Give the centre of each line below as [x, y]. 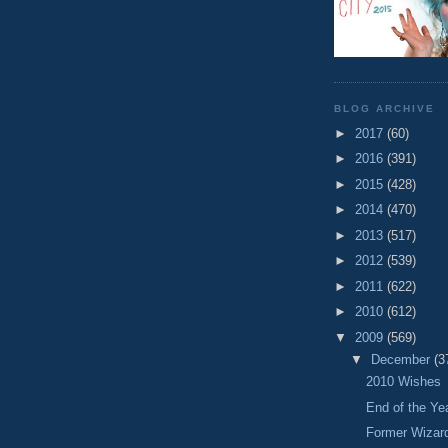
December [402, 360]
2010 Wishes [404, 382]
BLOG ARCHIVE [385, 109]
